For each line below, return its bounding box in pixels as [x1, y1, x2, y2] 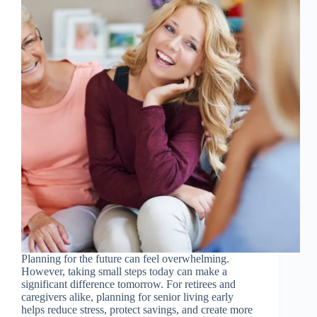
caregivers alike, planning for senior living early [21, 291, 234, 304]
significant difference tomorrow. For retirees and [21, 278, 236, 291]
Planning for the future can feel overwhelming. [21, 253, 229, 265]
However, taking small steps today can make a [21, 265, 227, 278]
